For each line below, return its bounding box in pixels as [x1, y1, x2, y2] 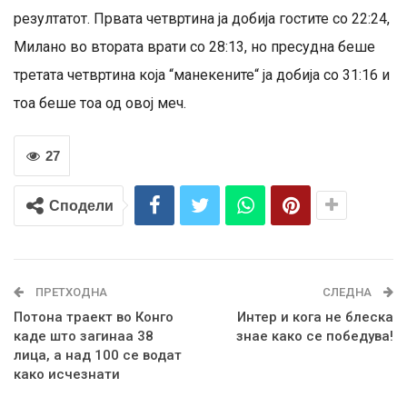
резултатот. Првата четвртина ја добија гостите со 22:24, [14, 9, 390, 27]
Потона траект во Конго [14, 308, 174, 325]
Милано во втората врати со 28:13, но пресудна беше [14, 37, 375, 55]
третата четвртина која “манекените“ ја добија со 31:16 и [14, 65, 390, 84]
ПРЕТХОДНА [33, 284, 107, 299]
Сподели [49, 197, 114, 213]
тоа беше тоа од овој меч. [14, 94, 186, 112]
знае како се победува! [236, 327, 393, 344]
